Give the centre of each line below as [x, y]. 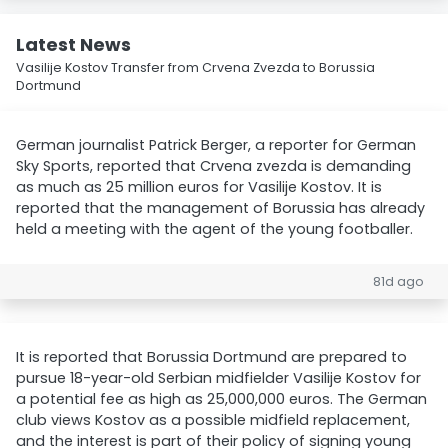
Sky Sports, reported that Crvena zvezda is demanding [213, 166]
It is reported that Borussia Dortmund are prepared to [211, 357]
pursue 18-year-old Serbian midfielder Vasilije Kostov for [218, 378]
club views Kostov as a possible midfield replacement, [213, 420]
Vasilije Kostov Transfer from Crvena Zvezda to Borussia [195, 67]
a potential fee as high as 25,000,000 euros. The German [221, 399]
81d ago [398, 281]
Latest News [73, 44]
